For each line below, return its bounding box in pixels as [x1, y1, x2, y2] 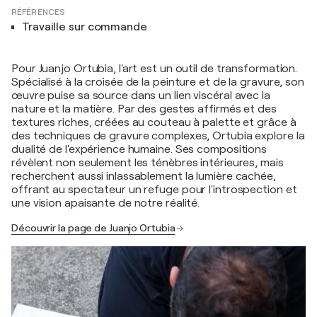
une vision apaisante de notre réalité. [11, 197, 200, 209]
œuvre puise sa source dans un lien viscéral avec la [11, 89, 270, 102]
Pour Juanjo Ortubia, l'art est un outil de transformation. [11, 62, 298, 75]
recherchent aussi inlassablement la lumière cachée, [11, 170, 276, 183]
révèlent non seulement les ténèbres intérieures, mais [11, 156, 284, 169]
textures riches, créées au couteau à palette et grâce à [11, 116, 296, 129]
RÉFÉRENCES [11, 7, 65, 17]
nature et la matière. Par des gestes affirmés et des [11, 103, 277, 115]
